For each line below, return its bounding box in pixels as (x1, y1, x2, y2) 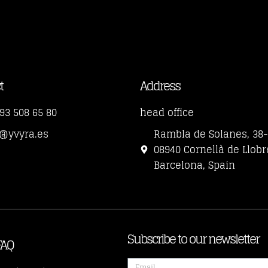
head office (140, 103, 194, 121)
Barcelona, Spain (153, 156, 235, 173)
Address (140, 75, 180, 98)
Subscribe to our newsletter (127, 229, 259, 251)
